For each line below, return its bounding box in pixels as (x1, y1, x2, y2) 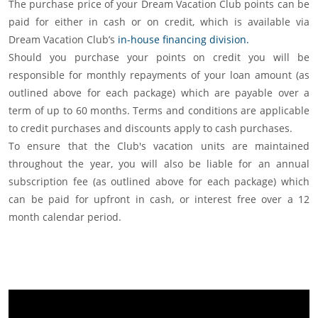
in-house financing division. (118, 33, 249, 47)
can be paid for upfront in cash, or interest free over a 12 (9, 192, 309, 207)
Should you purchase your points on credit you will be (9, 50, 309, 65)
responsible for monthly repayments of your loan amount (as (9, 68, 309, 82)
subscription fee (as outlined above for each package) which (9, 175, 309, 189)
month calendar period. (9, 210, 121, 224)
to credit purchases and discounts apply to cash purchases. (9, 121, 292, 136)
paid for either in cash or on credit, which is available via (9, 15, 309, 29)
